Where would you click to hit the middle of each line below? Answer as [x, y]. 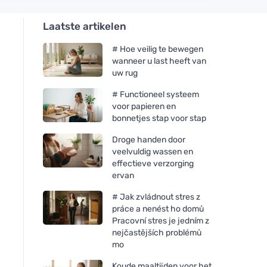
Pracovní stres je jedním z [161, 221]
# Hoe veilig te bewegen [158, 49]
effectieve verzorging [153, 163]
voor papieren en [144, 106]
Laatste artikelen [85, 26]
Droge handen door [149, 139]
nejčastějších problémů [157, 232]
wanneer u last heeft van [159, 61]
